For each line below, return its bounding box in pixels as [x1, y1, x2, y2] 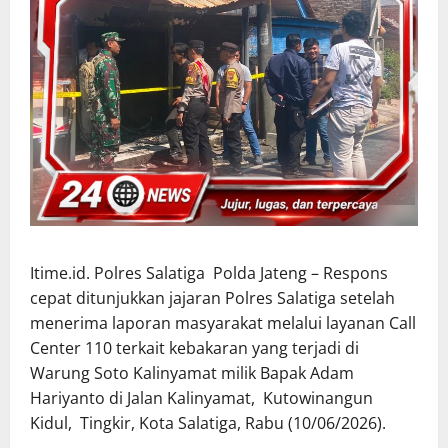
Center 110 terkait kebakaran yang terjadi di [30, 336, 359, 359]
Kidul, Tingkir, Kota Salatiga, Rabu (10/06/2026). [30, 411, 386, 434]
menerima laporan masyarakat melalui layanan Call [30, 311, 416, 334]
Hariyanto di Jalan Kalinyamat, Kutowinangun [30, 386, 373, 409]
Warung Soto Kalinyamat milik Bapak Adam [30, 361, 354, 384]
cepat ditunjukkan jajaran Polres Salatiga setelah [30, 286, 395, 309]
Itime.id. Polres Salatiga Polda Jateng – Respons [30, 261, 388, 284]
